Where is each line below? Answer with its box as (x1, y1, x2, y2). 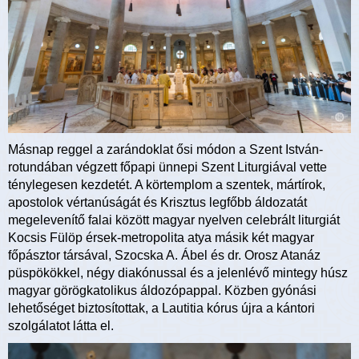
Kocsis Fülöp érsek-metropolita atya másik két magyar (8, 231, 314, 245)
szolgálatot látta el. (8, 319, 114, 333)
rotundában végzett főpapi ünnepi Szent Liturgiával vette (8, 160, 327, 175)
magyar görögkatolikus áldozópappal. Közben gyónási (8, 284, 317, 298)
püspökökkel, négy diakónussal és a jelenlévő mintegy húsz (8, 266, 348, 280)
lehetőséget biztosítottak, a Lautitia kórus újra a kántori (8, 301, 315, 316)
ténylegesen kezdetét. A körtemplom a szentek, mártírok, (8, 178, 325, 192)
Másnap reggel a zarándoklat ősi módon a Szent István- (8, 143, 323, 157)
